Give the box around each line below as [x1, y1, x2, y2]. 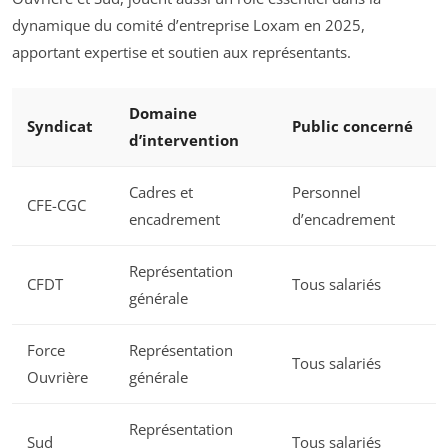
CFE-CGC [27, 195, 86, 216]
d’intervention [129, 130, 239, 151]
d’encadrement [292, 209, 395, 230]
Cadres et [129, 182, 193, 203]
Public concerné [292, 116, 413, 137]
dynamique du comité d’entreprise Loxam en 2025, [12, 14, 365, 35]
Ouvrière [27, 367, 88, 388]
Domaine [129, 103, 197, 124]
